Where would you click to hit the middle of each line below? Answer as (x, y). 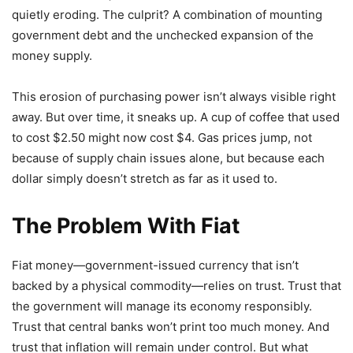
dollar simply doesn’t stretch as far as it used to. (145, 178)
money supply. (52, 55)
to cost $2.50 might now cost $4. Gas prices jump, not (162, 137)
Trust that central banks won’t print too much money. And (171, 326)
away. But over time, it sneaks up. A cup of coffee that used (176, 117)
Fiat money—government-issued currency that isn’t (155, 265)
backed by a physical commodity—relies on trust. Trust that (176, 285)
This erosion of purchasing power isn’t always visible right (174, 96)
